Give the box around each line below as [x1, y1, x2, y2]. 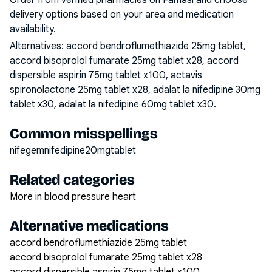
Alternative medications [10, 217, 169, 234]
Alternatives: [10, 40, 66, 52]
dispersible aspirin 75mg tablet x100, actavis [10, 69, 202, 81]
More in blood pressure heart [10, 191, 136, 203]
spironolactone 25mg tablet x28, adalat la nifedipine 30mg [10, 84, 260, 96]
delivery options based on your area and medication [10, 8, 234, 21]
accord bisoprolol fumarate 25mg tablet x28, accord [10, 55, 239, 67]
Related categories [10, 171, 135, 188]
